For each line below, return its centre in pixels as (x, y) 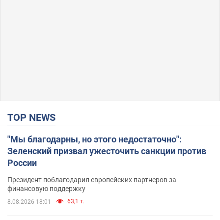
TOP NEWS (34, 117)
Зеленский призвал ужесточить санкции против (107, 151)
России (22, 163)
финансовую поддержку (46, 188)
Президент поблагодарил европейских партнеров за (92, 179)
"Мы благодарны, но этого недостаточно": (95, 139)
